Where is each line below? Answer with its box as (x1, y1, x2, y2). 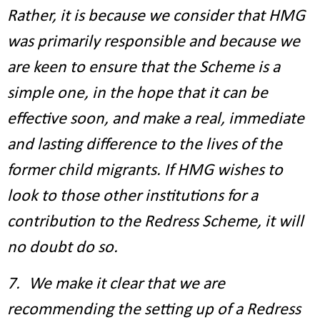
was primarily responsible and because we (7, 34, 300, 51)
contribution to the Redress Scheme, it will (7, 214, 304, 231)
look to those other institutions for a (7, 188, 258, 205)
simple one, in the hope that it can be (7, 85, 268, 102)
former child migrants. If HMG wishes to (7, 162, 283, 179)
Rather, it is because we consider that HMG (7, 8, 305, 25)
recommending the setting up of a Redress (7, 301, 301, 319)
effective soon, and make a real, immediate (7, 111, 304, 128)
